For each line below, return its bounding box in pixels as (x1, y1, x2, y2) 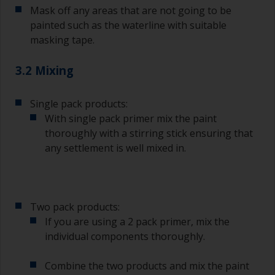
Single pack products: (30, 97, 128, 111)
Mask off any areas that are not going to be (30, 4, 231, 18)
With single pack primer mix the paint (45, 112, 217, 126)
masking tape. (30, 33, 95, 47)
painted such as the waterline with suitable (30, 18, 227, 33)
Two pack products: (30, 200, 120, 214)
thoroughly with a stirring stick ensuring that (45, 126, 253, 141)
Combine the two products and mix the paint (45, 259, 249, 273)
